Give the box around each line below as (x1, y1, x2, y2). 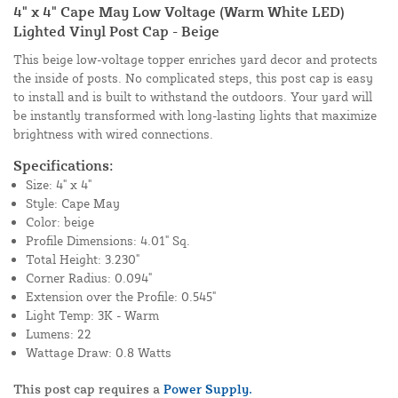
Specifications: (13, 156, 114, 175)
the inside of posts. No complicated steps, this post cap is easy (13, 70, 373, 86)
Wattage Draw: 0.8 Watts (26, 345, 171, 361)
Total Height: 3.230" (26, 251, 139, 267)
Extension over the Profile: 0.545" (26, 289, 216, 305)
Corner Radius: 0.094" (26, 270, 152, 286)
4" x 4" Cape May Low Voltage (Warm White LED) (13, 3, 345, 21)
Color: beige (26, 214, 94, 230)
